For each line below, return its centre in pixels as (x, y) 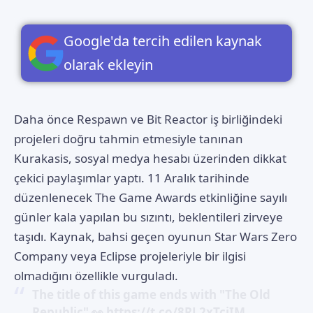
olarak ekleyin (108, 65)
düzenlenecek (54, 198)
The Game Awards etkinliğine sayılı (191, 198)
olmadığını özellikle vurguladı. (96, 276)
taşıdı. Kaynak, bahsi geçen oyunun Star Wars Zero (155, 237)
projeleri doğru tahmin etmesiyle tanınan (129, 139)
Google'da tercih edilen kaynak (163, 41)
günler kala (45, 217)
